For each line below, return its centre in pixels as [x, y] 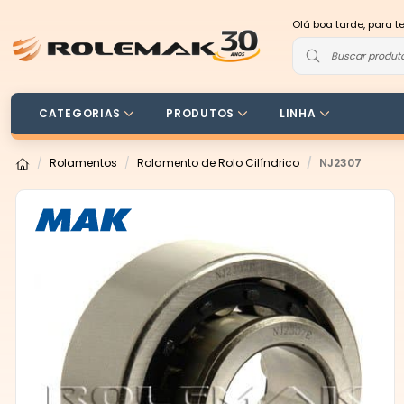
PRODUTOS [200, 113]
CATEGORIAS [80, 113]
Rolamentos [83, 163]
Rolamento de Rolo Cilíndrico [218, 163]
